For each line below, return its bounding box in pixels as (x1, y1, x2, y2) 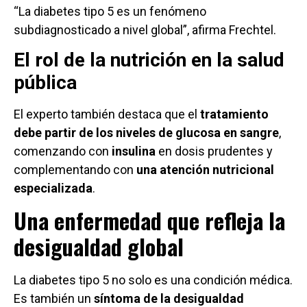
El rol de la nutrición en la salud (14, 49, 284, 72)
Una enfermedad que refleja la (14, 204, 285, 236)
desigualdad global (14, 230, 184, 262)
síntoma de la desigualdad (94, 291, 244, 306)
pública (14, 71, 77, 95)
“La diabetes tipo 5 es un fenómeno (14, 3, 206, 19)
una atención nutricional (136, 162, 274, 177)
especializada (14, 181, 93, 196)
